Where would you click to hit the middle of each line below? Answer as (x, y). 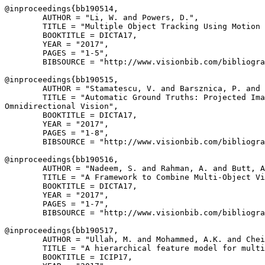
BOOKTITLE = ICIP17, (69, 257)
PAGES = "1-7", (57, 204)
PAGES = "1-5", (57, 53)
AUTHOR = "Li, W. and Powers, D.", (102, 17)
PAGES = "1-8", (57, 133)
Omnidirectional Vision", (62, 106)
